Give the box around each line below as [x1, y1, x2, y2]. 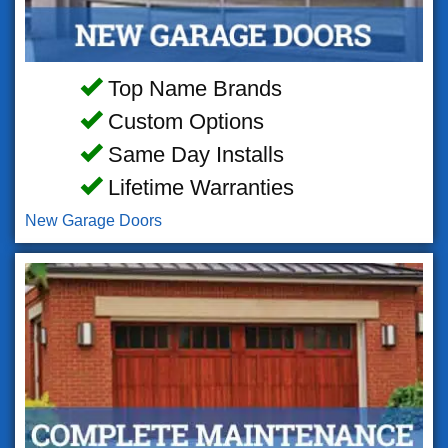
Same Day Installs [101, 141, 284, 167]
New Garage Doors [25, 211, 162, 229]
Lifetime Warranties [101, 174, 294, 200]
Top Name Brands [101, 75, 282, 101]
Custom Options [101, 108, 264, 134]
